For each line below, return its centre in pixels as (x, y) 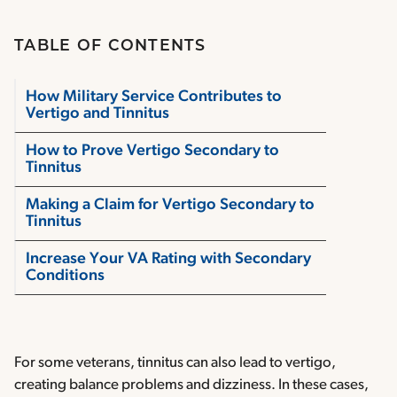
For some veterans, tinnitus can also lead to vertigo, (175, 363)
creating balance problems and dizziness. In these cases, (191, 385)
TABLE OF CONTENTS (110, 47)
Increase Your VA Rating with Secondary (168, 260)
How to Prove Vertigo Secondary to (152, 152)
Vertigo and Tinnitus (99, 114)
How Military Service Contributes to (154, 97)
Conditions (67, 276)
